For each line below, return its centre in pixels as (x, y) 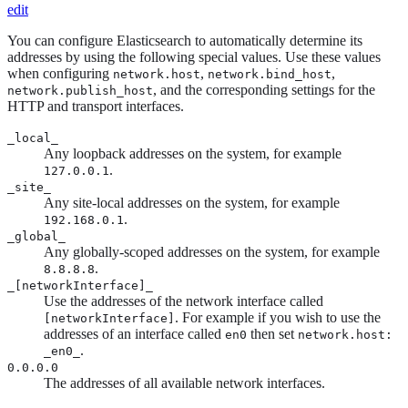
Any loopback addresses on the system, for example (193, 154)
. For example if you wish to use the (278, 318)
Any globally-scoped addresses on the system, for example (212, 252)
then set (272, 334)
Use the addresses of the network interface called (184, 301)
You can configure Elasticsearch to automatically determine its (185, 41)
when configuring (60, 74)
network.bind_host (270, 75)
